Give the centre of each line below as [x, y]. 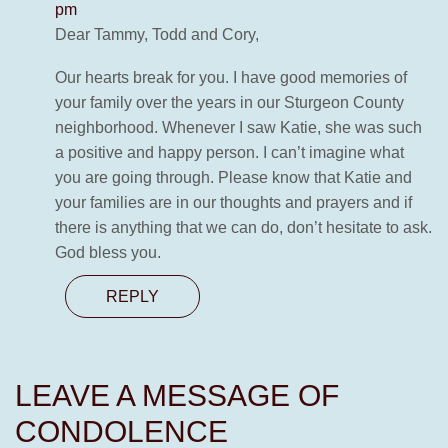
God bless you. [108, 253]
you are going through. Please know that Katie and [233, 178]
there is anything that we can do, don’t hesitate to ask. [243, 228]
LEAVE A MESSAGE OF [177, 396]
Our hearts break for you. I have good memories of [231, 78]
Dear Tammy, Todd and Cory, [157, 35]
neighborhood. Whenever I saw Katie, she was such [238, 128]
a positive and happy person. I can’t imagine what [229, 153]
